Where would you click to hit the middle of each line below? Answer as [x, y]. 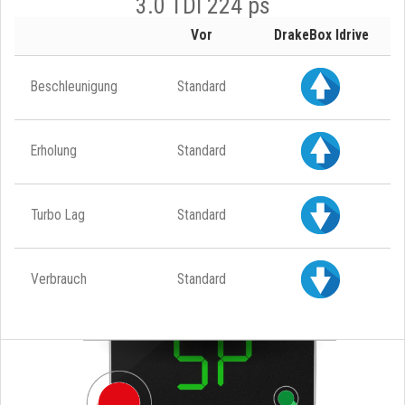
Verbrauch [59, 279]
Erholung [54, 151]
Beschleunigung [74, 86]
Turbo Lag [58, 215]
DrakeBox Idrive [321, 35]
